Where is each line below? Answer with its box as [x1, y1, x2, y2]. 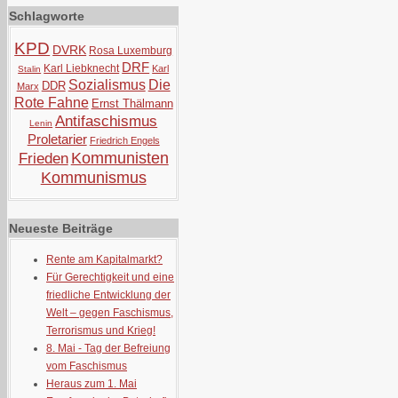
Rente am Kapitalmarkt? [46, 253, 163, 266]
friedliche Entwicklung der [46, 289, 171, 301]
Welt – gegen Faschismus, [46, 306, 173, 319]
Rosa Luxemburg [89, 44, 173, 57]
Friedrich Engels [89, 135, 160, 146]
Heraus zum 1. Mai [46, 378, 137, 390]
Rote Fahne [13, 95, 89, 110]
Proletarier [27, 131, 87, 147]
